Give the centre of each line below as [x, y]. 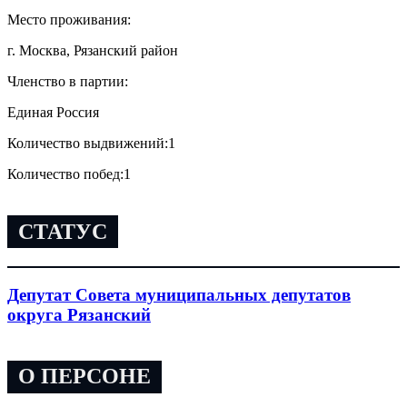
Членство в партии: [68, 81]
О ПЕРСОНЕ [84, 377]
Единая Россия [53, 112]
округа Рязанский [79, 315]
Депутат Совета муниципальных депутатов [179, 295]
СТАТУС [63, 231]
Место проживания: [69, 19]
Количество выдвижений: [88, 143]
